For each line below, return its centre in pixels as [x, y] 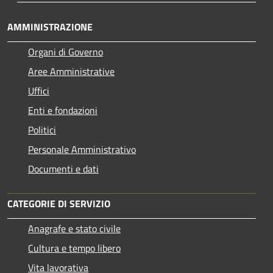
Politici [42, 129]
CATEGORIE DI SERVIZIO [59, 203]
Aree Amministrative [71, 71]
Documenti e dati [63, 168]
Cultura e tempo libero [74, 248]
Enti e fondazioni [63, 110]
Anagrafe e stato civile [74, 228]
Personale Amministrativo [82, 149]
